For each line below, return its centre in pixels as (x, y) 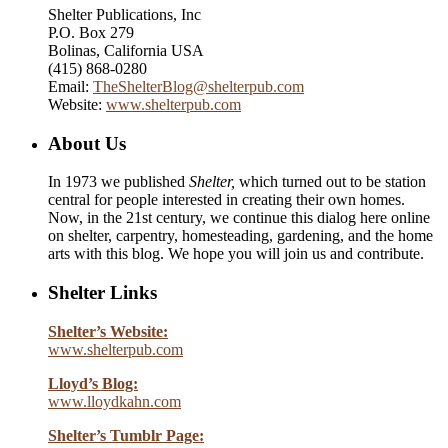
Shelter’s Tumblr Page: (126, 435)
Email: (70, 86)
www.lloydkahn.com (114, 401)
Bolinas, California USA (126, 50)
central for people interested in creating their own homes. (226, 200)
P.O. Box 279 (91, 32)
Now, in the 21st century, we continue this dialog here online (239, 218)
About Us (87, 143)
